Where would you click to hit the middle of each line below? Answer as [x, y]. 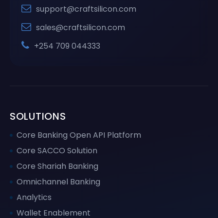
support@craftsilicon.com [86, 9]
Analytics [34, 197]
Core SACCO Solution [57, 150]
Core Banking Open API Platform [79, 135]
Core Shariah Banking [57, 166]
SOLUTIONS [38, 116]
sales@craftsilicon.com [81, 27]
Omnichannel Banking [58, 182]
